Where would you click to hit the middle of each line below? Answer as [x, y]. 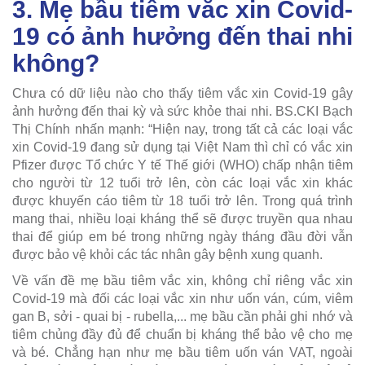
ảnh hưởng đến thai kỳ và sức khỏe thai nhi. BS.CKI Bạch [182, 112]
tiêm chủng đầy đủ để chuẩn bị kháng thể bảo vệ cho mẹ [182, 335]
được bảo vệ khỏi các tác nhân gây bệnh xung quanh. [167, 255]
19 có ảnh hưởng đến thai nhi [182, 37]
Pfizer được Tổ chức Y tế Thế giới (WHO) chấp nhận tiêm [182, 165]
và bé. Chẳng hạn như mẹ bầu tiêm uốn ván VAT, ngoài [182, 353]
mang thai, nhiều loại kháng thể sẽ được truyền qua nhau [182, 219]
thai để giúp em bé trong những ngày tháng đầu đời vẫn [182, 237]
